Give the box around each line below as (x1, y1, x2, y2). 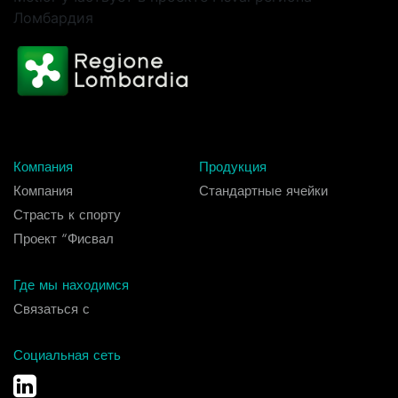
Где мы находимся (13, 278, 129, 292)
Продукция (199, 160, 267, 174)
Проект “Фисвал (13, 232, 114, 246)
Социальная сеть (13, 348, 121, 362)
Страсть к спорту (13, 208, 121, 222)
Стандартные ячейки (199, 184, 328, 198)
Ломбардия (13, 8, 93, 27)
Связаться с (13, 302, 90, 316)
